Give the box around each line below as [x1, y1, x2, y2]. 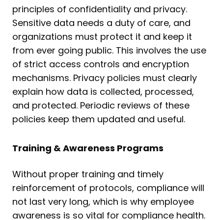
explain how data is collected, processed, [12, 85, 194, 98]
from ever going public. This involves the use [12, 44, 206, 56]
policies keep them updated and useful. [12, 112, 185, 125]
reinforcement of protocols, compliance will [12, 182, 204, 194]
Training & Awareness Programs [12, 142, 164, 155]
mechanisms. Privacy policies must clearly [12, 71, 197, 84]
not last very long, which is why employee [12, 195, 194, 208]
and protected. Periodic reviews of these [12, 99, 190, 111]
